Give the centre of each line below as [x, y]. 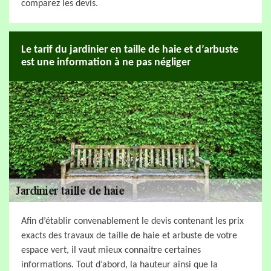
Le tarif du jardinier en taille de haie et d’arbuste [130, 50]
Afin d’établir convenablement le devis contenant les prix [132, 221]
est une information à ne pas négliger [106, 63]
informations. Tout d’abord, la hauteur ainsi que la [119, 265]
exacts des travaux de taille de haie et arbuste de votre [129, 236]
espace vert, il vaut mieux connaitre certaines [111, 250]
